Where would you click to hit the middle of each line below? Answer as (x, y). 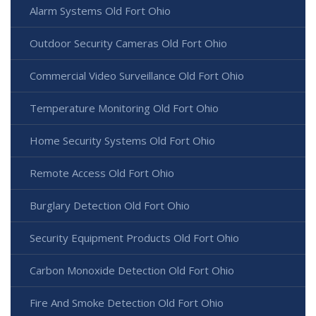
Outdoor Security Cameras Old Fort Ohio (128, 43)
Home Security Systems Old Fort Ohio (122, 141)
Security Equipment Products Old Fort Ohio (134, 238)
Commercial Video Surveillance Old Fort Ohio (137, 76)
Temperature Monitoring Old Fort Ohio (124, 108)
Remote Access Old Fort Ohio (102, 173)
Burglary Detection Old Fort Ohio (110, 206)
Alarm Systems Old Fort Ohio (100, 11)
